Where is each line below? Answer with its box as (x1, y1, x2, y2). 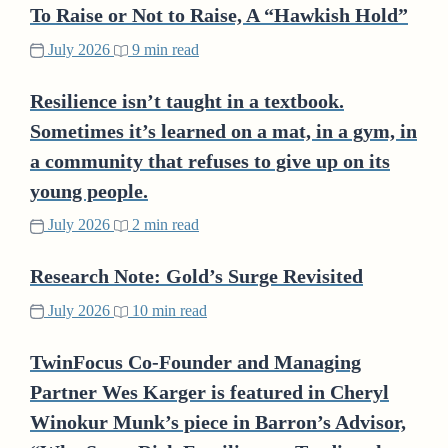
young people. (30, 179, 148, 202)
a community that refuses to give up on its (30, 149, 390, 172)
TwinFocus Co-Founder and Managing (30, 350, 361, 373)
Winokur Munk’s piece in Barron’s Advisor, (30, 410, 406, 433)
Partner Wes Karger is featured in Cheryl (30, 380, 389, 403)
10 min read (128, 301, 207, 319)
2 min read (128, 216, 199, 233)
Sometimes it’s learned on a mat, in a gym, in (30, 119, 417, 142)
